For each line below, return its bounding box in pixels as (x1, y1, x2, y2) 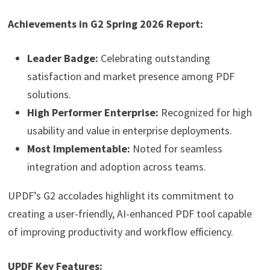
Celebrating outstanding (98, 51, 210, 66)
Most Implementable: (27, 142, 130, 156)
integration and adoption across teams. (27, 160, 206, 174)
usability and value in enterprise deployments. (27, 124, 232, 138)
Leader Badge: (27, 51, 98, 66)
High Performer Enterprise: (27, 105, 159, 120)
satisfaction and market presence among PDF (27, 69, 234, 84)
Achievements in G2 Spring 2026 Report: (7, 17, 203, 31)
